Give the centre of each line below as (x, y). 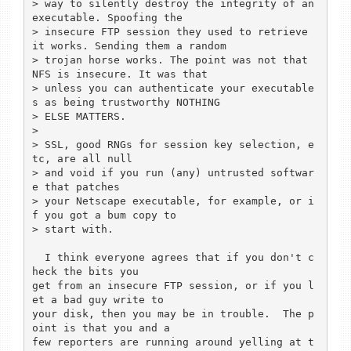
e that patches (76, 186)
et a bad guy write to (98, 299)
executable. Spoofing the (107, 17)
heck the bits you (85, 271)
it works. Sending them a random (129, 45)
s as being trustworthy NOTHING (126, 102)
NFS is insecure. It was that (119, 74)
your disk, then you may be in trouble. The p (173, 313)
